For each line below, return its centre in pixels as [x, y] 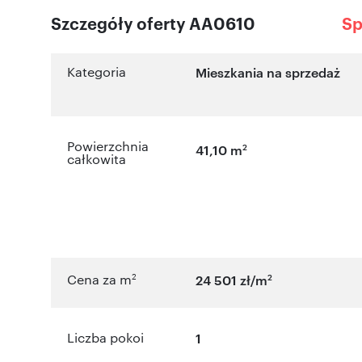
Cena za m [99, 280]
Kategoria [97, 72]
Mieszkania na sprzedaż [268, 72]
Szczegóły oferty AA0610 [153, 23]
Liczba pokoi [105, 338]
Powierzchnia [108, 146]
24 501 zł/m [232, 280]
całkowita [97, 159]
